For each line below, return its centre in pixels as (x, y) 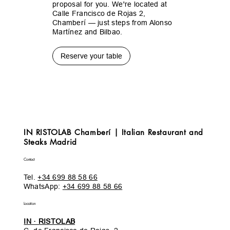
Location (30, 203)
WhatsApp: (43, 186)
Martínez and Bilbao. (88, 32)
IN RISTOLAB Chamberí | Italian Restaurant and (113, 132)
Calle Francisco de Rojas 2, (99, 14)
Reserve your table (91, 56)
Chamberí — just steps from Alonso (112, 23)
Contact (29, 159)
